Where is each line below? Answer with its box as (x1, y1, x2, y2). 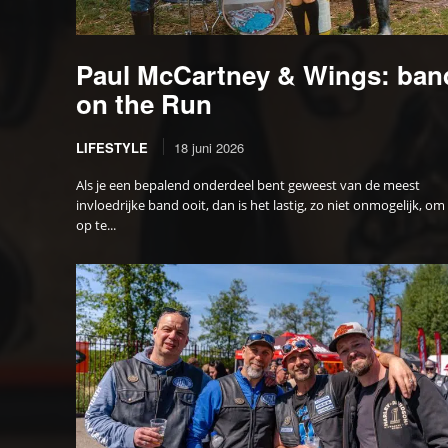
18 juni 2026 (174, 137, 244, 157)
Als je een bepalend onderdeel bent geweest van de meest (76, 175, 420, 194)
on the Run (76, 84, 212, 122)
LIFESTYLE (76, 137, 148, 157)
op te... (76, 215, 116, 234)
